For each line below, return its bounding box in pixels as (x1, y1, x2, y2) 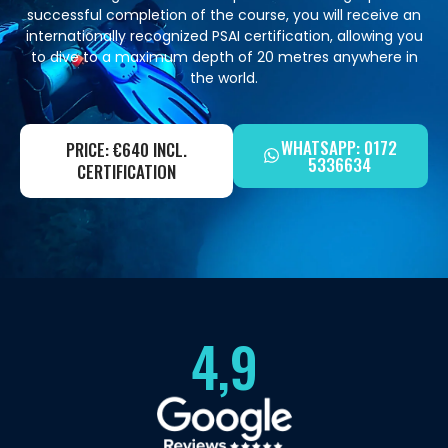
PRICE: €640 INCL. (66, 136, 187, 162)
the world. (190, 68, 258, 89)
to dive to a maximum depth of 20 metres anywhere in (30, 47, 418, 68)
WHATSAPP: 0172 (281, 134, 397, 160)
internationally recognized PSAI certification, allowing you (25, 26, 423, 47)
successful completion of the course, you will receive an (27, 5, 421, 26)
